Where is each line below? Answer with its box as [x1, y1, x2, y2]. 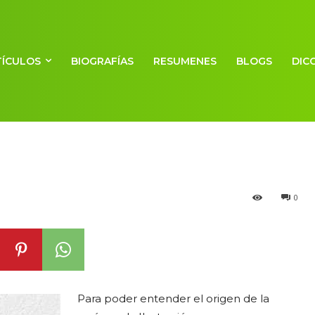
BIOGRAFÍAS [71, 54, 134, 67]
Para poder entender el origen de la [77, 292, 269, 305]
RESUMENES [153, 54, 217, 67]
